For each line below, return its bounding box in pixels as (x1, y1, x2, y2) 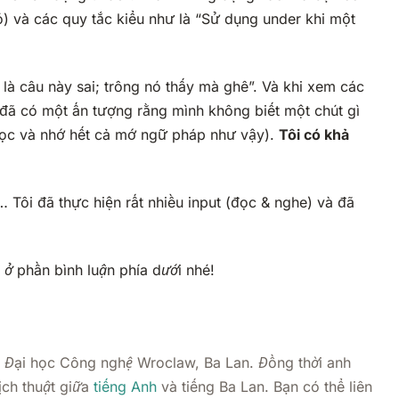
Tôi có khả (279, 126, 349, 144)
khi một (301, 10, 355, 28)
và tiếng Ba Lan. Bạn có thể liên (157, 378, 372, 396)
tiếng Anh (94, 378, 157, 396)
